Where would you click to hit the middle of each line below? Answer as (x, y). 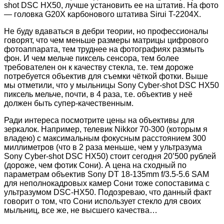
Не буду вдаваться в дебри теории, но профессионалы (106, 31)
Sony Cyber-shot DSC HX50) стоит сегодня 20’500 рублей (110, 156)
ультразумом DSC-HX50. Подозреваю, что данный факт (108, 192)
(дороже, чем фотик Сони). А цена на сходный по (95, 165)
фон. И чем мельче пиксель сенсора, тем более (91, 58)
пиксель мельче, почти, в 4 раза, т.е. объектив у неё (98, 94)
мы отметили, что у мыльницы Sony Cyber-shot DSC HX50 (111, 85)
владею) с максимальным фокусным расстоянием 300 (105, 138)
